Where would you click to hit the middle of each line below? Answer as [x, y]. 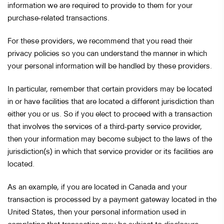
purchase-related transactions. [58, 17]
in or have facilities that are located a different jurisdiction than [111, 101]
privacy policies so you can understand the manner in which [107, 53]
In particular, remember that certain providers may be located [110, 88]
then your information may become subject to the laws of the [110, 138]
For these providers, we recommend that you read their [100, 40]
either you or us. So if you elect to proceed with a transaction [110, 113]
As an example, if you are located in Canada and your [97, 186]
